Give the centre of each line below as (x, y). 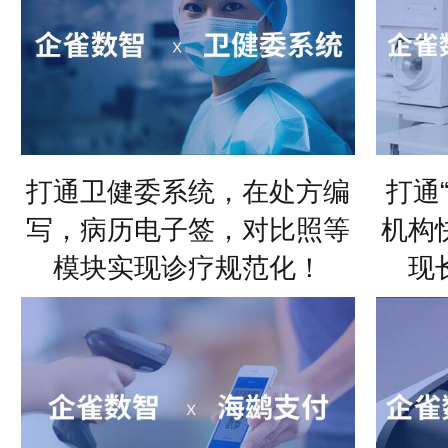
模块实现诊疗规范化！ (188, 267)
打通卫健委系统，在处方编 (188, 191)
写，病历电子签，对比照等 (188, 229)
